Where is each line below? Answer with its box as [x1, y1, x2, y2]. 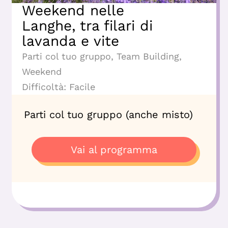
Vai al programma [71, 144, 157, 156]
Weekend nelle [22, 2, 124, 19]
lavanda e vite [22, 32, 119, 49]
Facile [69, 81, 95, 92]
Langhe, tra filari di [22, 17, 153, 34]
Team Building [117, 50, 179, 62]
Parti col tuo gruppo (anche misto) [24, 108, 193, 121]
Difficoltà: [22, 81, 66, 92]
